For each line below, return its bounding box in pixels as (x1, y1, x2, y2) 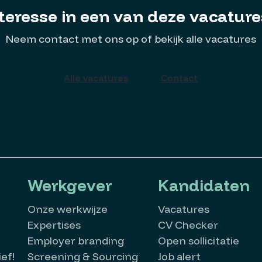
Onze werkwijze (27, 202, 108, 216)
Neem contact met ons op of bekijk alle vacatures (5, 32, 256, 46)
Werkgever (27, 175, 112, 195)
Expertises (27, 218, 81, 232)
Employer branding (27, 234, 124, 247)
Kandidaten (158, 175, 250, 195)
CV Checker (158, 218, 219, 232)
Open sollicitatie (158, 234, 240, 247)
